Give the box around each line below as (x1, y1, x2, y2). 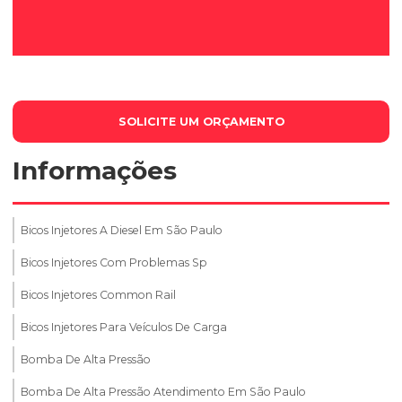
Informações (13, 155, 177, 186)
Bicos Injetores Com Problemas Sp (21, 255, 207, 269)
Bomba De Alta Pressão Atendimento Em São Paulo (21, 384, 306, 398)
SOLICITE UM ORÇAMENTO (118, 115, 284, 128)
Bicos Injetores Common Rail (21, 287, 176, 301)
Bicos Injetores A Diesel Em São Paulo (21, 223, 223, 237)
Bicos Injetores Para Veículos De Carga (21, 319, 227, 334)
